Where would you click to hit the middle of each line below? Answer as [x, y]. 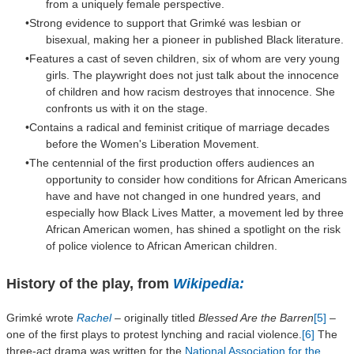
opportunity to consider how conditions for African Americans [196, 179]
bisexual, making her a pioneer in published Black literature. [195, 39]
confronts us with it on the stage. [128, 108]
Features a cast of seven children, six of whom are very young [185, 58]
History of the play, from [90, 283]
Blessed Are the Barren [256, 317]
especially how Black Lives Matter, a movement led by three [195, 212]
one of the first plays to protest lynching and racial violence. [154, 334]
